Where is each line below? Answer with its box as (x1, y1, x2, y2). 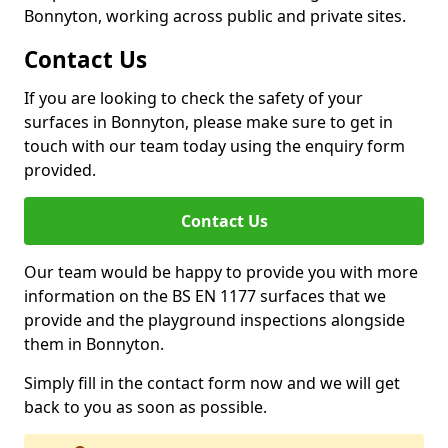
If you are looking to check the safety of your (24, 87, 363, 109)
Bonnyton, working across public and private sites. (24, 5, 406, 27)
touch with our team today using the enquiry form (24, 135, 405, 157)
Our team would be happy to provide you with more (24, 261, 418, 283)
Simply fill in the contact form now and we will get (24, 372, 400, 394)
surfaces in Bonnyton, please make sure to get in (24, 111, 393, 133)
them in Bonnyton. (24, 333, 164, 355)
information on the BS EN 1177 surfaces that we (24, 285, 386, 307)
